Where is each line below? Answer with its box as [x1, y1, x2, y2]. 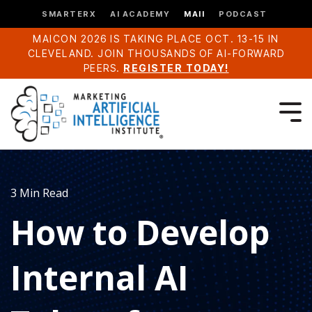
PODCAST [219, 8, 267, 19]
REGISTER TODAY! [123, 62, 229, 74]
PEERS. [83, 62, 123, 74]
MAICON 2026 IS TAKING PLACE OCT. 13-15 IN [33, 33, 279, 45]
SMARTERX [42, 8, 96, 19]
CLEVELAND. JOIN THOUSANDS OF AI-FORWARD [27, 47, 285, 59]
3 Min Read [10, 185, 68, 201]
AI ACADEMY [110, 8, 170, 19]
